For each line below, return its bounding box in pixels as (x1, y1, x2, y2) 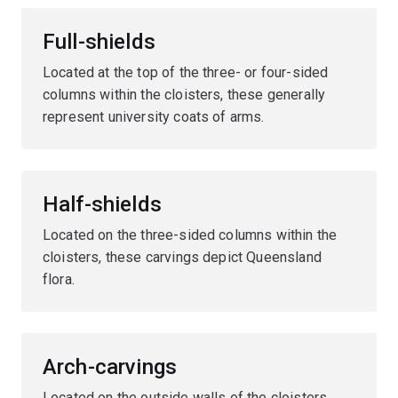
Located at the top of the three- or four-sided (43, 63, 329, 81)
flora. (43, 270, 75, 288)
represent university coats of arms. (43, 107, 265, 125)
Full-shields (43, 28, 155, 54)
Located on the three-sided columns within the (43, 226, 338, 243)
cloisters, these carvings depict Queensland (43, 248, 322, 266)
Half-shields (43, 191, 162, 217)
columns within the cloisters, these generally (43, 85, 326, 103)
